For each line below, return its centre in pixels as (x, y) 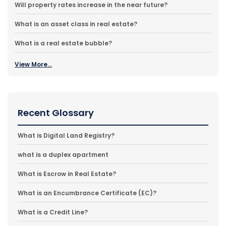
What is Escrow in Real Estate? (67, 174)
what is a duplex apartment (63, 154)
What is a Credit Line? (53, 212)
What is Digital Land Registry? (66, 135)
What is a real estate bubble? (63, 43)
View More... (33, 64)
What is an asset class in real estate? (76, 24)
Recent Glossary (56, 112)
